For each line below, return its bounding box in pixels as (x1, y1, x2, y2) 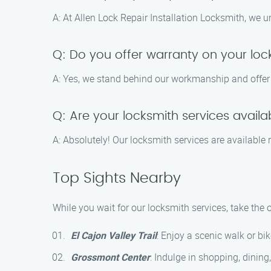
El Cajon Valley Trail (71, 229, 157, 242)
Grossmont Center (71, 250, 150, 264)
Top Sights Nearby (53, 171, 181, 186)
